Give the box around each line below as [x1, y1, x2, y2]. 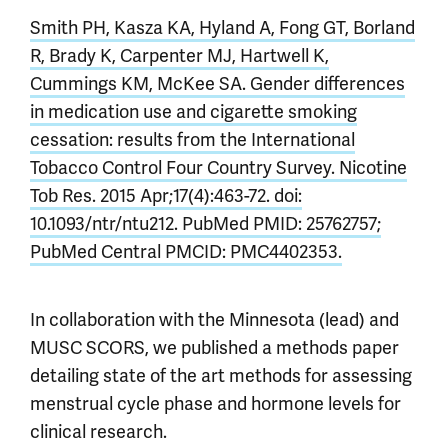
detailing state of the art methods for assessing [30, 365, 412, 387]
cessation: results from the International [30, 129, 355, 151]
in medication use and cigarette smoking [30, 101, 357, 123]
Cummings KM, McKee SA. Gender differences [30, 73, 405, 95]
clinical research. [30, 421, 167, 443]
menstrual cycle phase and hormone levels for [30, 393, 401, 415]
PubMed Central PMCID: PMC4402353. [30, 241, 342, 263]
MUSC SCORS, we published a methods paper [30, 337, 399, 359]
